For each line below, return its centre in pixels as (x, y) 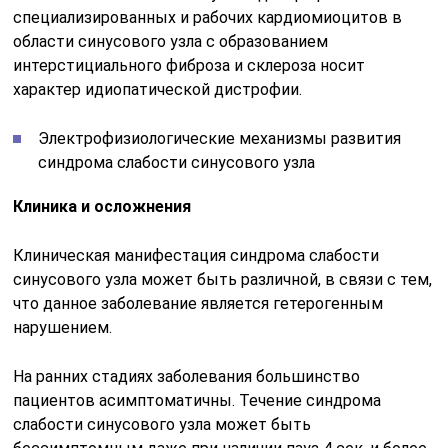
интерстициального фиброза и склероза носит (189, 65)
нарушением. (63, 327)
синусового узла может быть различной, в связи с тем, (223, 279)
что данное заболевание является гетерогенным (198, 303)
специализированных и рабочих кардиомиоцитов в (208, 17)
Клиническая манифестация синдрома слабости (196, 255)
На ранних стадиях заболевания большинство (187, 376)
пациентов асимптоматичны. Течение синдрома (197, 400)
